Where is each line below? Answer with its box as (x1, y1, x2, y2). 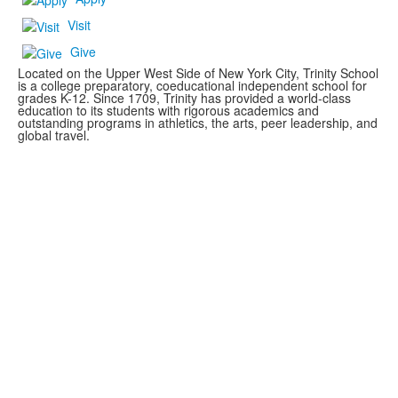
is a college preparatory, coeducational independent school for (18, 76, 367, 95)
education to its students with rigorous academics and (18, 101, 319, 120)
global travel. (18, 126, 90, 145)
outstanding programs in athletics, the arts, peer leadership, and (18, 114, 378, 132)
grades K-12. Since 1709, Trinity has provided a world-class (18, 89, 351, 107)
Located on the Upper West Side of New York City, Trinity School (18, 64, 378, 83)
